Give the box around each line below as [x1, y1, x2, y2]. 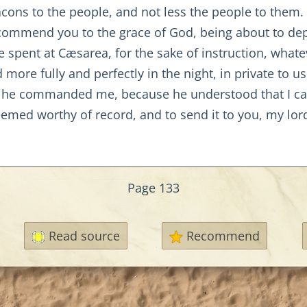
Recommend [186, 228, 260, 245]
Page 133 [127, 180, 180, 197]
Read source [48, 228, 120, 245]
